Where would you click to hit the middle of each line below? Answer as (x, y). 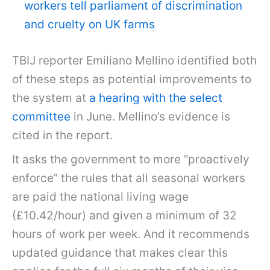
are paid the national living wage (100, 197)
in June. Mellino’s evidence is (150, 116)
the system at (51, 98)
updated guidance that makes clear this (120, 253)
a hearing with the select (156, 98)
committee (41, 116)
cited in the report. (62, 135)
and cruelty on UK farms (89, 25)
